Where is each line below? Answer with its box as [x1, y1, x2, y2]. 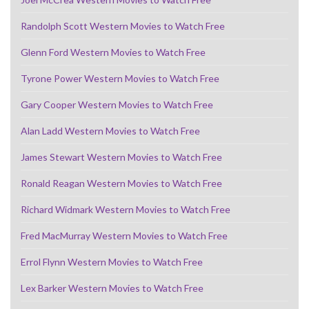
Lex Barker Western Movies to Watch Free [21, 281, 203, 294]
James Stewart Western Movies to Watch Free [21, 150, 222, 163]
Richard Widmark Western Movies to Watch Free [21, 203, 230, 215]
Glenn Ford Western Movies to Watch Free [21, 46, 206, 58]
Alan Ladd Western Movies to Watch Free [21, 124, 200, 137]
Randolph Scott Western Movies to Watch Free [21, 19, 225, 32]
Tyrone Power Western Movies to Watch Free [21, 72, 219, 84]
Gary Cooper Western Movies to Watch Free [21, 98, 213, 110]
